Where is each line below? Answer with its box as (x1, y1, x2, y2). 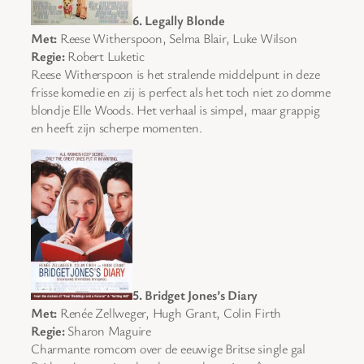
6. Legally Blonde (132, 11, 225, 29)
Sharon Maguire (64, 322, 151, 340)
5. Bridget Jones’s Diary (132, 286, 258, 305)
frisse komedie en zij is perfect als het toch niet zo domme (31, 82, 331, 101)
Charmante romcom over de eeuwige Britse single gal (31, 340, 306, 358)
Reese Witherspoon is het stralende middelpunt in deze (31, 64, 320, 83)
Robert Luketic (64, 46, 145, 65)
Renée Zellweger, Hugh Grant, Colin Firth (57, 304, 282, 323)
